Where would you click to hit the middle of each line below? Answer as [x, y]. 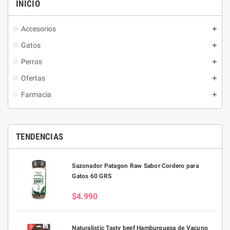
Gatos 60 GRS [92, 176]
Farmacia [36, 94]
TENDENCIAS [40, 137]
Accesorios [39, 29]
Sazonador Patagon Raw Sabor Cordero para [135, 166]
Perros [32, 62]
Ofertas [33, 78]
